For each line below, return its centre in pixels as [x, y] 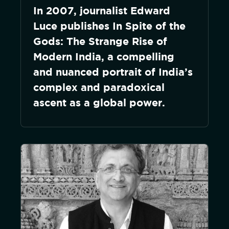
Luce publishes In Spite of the [109, 26]
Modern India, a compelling [104, 56]
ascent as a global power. [99, 102]
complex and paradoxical [99, 87]
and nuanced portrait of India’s [113, 72]
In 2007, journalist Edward [102, 10]
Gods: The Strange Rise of [100, 41]
